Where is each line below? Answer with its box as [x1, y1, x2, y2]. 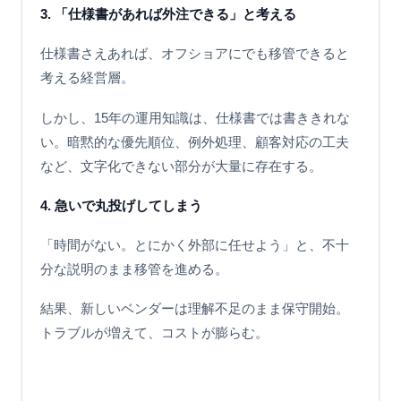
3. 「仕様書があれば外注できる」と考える [40, 6, 296, 21]
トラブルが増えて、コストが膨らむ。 [40, 325, 269, 341]
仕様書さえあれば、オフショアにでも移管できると [40, 46, 349, 62]
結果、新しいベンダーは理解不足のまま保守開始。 [40, 301, 349, 317]
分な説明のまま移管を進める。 [40, 261, 228, 277]
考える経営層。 [40, 70, 134, 86]
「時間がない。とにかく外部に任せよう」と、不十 [40, 237, 349, 252]
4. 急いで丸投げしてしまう [40, 197, 202, 213]
